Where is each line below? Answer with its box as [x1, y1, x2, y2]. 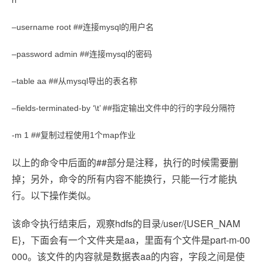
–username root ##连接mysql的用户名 [12, 22, 154, 32]
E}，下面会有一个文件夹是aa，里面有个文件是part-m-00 [12, 233, 250, 247]
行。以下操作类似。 [12, 188, 96, 202]
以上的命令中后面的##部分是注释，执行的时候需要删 [12, 156, 238, 169]
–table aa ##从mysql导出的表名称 [12, 76, 137, 86]
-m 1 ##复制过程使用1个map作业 [12, 130, 136, 140]
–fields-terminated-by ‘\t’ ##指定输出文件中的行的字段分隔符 [12, 103, 235, 113]
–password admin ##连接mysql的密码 [12, 49, 152, 59]
